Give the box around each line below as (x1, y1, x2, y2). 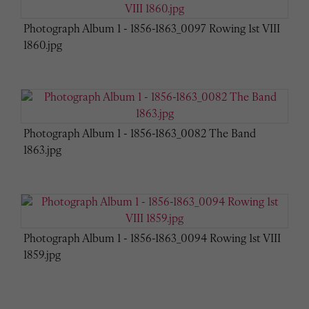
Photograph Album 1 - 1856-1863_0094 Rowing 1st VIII (23, 233, 281, 245)
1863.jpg (23, 145, 61, 157)
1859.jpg (23, 250, 61, 261)
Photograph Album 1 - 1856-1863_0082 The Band (23, 128, 256, 140)
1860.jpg (23, 40, 62, 52)
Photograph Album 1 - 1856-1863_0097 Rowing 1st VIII (23, 23, 280, 35)
